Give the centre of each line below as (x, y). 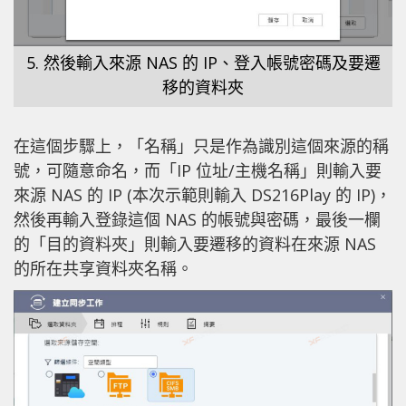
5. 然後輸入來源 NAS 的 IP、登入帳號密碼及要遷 (203, 62)
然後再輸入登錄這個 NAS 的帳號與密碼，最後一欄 (197, 219)
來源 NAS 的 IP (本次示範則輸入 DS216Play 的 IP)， (203, 194)
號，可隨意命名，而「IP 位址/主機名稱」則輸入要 (198, 170)
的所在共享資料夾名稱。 (103, 268)
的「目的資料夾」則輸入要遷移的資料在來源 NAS (195, 243)
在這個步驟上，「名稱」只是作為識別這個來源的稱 (201, 145)
